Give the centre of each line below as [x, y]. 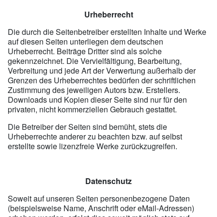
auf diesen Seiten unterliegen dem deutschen [85, 41]
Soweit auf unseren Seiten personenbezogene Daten [99, 198]
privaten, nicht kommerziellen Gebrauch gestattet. [92, 109]
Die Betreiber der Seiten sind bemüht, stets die [87, 126]
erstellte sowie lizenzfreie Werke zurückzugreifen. [93, 146]
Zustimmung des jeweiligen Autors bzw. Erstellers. [94, 90]
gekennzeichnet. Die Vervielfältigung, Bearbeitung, [95, 61]
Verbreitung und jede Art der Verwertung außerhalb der [102, 70]
